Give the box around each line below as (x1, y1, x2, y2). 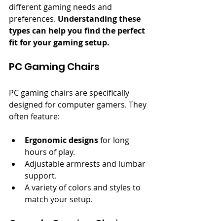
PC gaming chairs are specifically (9, 87, 131, 98)
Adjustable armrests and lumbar (25, 158, 147, 169)
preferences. (9, 13, 58, 24)
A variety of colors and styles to (25, 182, 143, 193)
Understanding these (58, 13, 143, 24)
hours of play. (25, 146, 75, 157)
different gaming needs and (9, 1, 114, 12)
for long (98, 134, 131, 146)
